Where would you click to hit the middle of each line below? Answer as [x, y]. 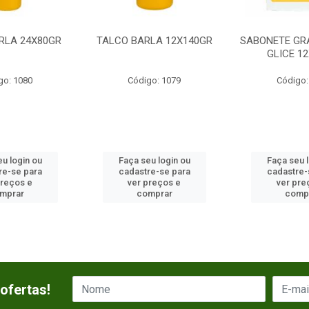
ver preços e [154, 182]
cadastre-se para [154, 171]
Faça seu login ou [154, 160]
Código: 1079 [154, 80]
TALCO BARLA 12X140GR [154, 41]
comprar [154, 193]
